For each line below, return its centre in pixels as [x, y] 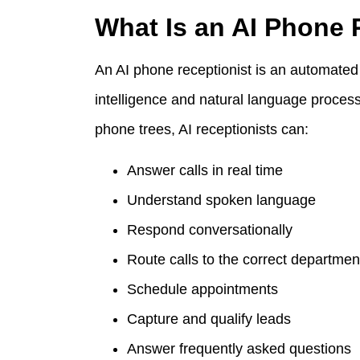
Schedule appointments [202, 289]
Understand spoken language [221, 200]
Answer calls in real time [205, 170]
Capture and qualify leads [209, 319]
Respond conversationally [210, 229]
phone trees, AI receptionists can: [202, 129]
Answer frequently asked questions [239, 348]
